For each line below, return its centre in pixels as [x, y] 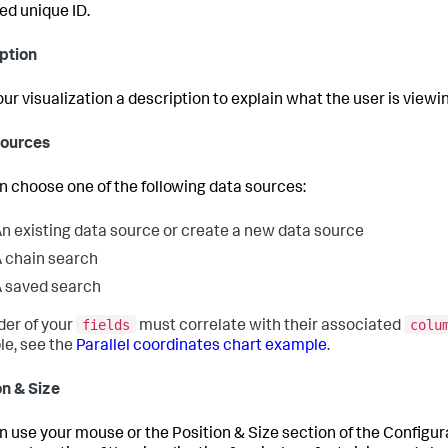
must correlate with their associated [270, 326]
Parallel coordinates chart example [201, 346]
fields [106, 324]
